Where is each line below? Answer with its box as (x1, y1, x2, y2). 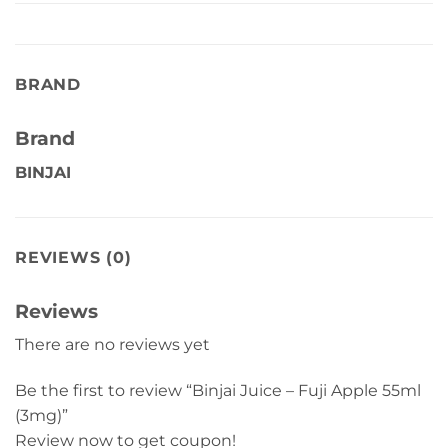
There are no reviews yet (15, 335, 210, 355)
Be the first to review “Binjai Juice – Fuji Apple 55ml (15, 381, 421, 401)
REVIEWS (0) (15, 247, 132, 267)
